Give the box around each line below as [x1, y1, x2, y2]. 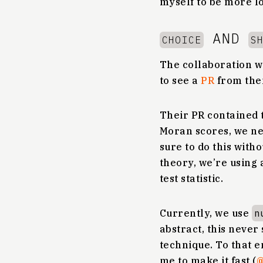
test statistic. [160, 173, 224, 184]
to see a [160, 75, 201, 86]
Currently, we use [160, 207, 252, 219]
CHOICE [162, 34, 202, 46]
